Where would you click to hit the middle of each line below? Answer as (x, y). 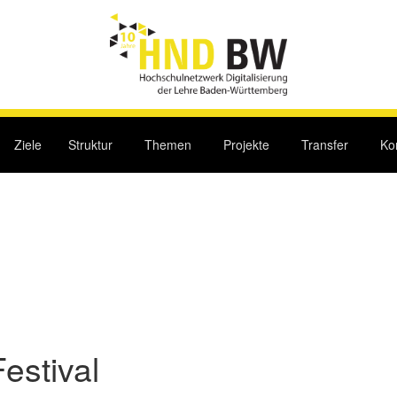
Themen (167, 145)
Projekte (246, 145)
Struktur (90, 145)
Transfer (324, 145)
